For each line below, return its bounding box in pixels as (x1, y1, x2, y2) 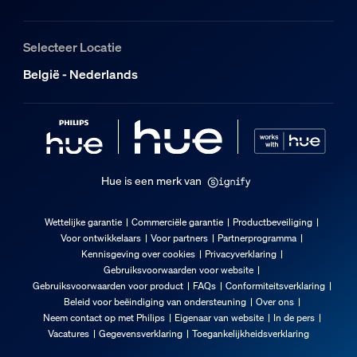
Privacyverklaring (204, 248, 277, 261)
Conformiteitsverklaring (225, 280, 325, 292)
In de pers (273, 312, 315, 324)
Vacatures (48, 328, 89, 340)
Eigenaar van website (174, 312, 264, 324)
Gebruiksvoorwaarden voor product (32, 280, 183, 292)
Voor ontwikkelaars (61, 232, 141, 245)
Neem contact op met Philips (42, 312, 165, 324)
